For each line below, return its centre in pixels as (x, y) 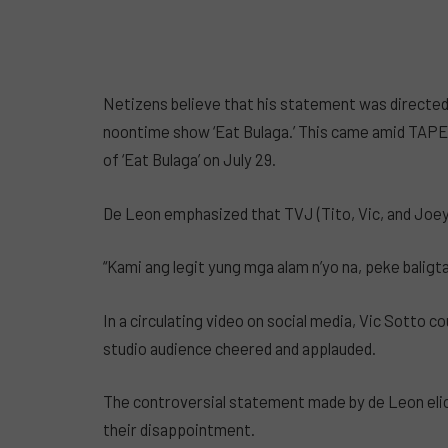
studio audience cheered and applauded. (239, 347)
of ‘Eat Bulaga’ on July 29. (189, 158)
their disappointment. (179, 429)
